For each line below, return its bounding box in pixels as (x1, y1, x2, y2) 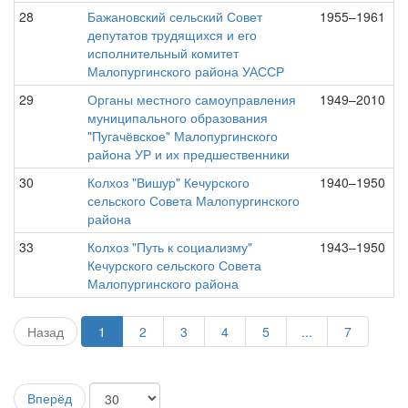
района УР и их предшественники (87, 145, 290, 163)
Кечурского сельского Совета (87, 256, 261, 274)
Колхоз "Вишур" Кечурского (87, 173, 250, 191)
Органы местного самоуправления (87, 90, 296, 108)
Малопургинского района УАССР (87, 62, 284, 80)
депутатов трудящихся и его (87, 25, 257, 44)
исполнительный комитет (87, 44, 239, 62)
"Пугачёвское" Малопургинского (87, 127, 278, 145)
